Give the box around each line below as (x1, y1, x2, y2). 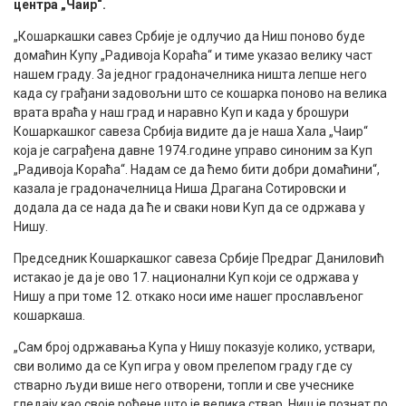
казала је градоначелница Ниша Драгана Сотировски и (14, 180, 346, 196)
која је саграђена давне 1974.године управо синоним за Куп (14, 142, 372, 158)
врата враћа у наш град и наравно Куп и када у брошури (14, 104, 349, 120)
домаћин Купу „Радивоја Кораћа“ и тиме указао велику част (14, 47, 372, 63)
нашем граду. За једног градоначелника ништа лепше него (14, 66, 367, 82)
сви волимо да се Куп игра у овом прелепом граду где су (14, 358, 353, 373)
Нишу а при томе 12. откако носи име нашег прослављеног (14, 288, 363, 304)
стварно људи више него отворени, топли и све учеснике (14, 377, 354, 392)
